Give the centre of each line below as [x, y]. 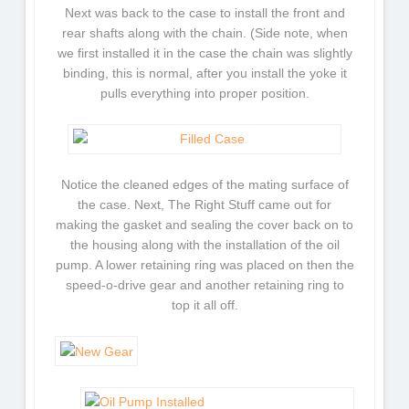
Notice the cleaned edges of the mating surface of [204, 185]
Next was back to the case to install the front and [204, 12]
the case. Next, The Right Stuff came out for [204, 205]
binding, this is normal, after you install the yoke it [204, 73]
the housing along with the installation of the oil [204, 245]
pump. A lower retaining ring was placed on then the [204, 265]
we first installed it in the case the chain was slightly [204, 52]
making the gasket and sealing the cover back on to [204, 225]
